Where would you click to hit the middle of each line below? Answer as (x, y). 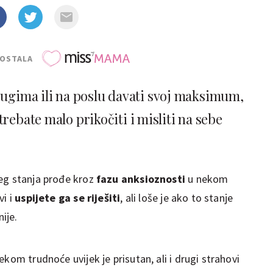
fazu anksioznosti (140, 179)
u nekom (207, 179)
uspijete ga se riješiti (68, 197)
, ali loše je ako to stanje (177, 197)
